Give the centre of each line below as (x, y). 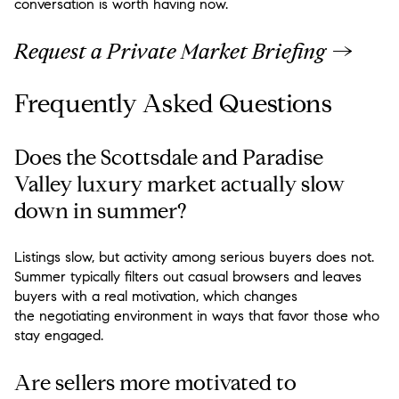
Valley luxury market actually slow (179, 184)
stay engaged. (59, 336)
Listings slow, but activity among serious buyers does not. (194, 257)
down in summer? (100, 211)
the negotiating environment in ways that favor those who (197, 316)
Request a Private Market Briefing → (183, 51)
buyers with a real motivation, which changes (156, 297)
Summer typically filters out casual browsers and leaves (188, 277)
